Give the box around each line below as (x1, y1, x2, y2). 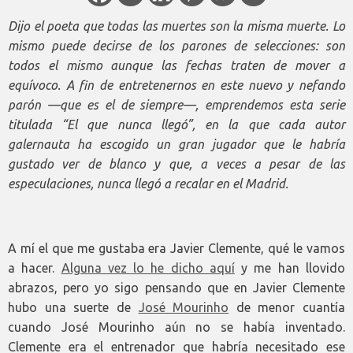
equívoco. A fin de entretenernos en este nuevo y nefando (8, 78, 345, 93)
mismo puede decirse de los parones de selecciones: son (8, 39, 345, 54)
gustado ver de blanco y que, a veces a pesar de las (8, 157, 345, 172)
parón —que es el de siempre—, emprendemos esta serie (8, 98, 345, 113)
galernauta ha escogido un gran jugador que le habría (8, 137, 345, 152)
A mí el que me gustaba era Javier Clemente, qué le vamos (8, 241, 345, 256)
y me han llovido (234, 261, 346, 276)
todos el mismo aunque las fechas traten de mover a (8, 58, 345, 73)
